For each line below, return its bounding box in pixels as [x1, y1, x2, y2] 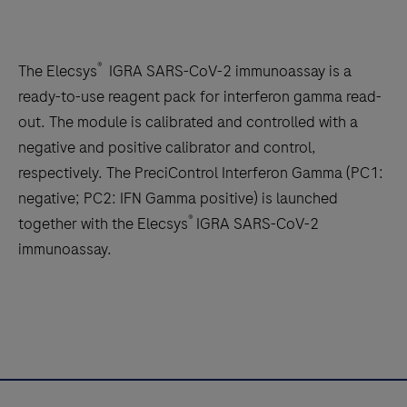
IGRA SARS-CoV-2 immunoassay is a [102, 60, 352, 83]
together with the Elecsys [18, 213, 188, 235]
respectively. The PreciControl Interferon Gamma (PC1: [18, 162, 387, 184]
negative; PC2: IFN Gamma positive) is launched [18, 187, 338, 210]
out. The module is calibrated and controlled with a [18, 111, 358, 134]
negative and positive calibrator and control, [18, 136, 316, 159]
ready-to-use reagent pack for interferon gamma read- [18, 85, 382, 108]
